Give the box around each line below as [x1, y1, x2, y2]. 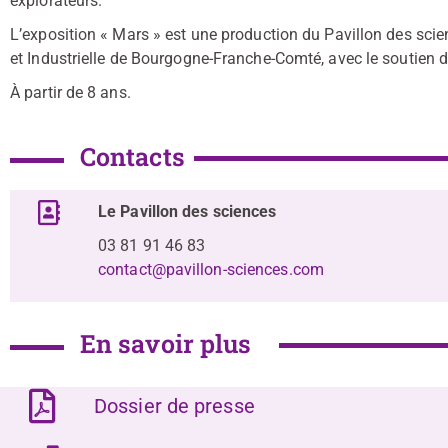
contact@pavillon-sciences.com [98, 260, 324, 279]
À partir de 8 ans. [10, 83, 131, 102]
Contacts [79, 140, 185, 173]
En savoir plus [79, 327, 252, 360]
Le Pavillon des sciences [98, 202, 277, 221]
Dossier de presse [94, 394, 255, 418]
